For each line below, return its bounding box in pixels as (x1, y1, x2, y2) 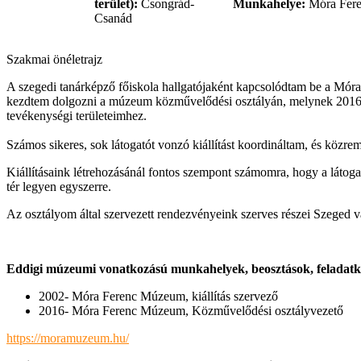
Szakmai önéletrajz (6, 52, 102, 66)
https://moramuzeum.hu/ (6, 331, 129, 345)
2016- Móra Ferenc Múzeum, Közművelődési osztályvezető (39, 304, 343, 317)
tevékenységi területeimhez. (6, 109, 147, 122)
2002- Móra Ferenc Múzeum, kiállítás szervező (39, 289, 278, 303)
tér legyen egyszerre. (6, 180, 111, 193)
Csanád (94, 11, 132, 25)
